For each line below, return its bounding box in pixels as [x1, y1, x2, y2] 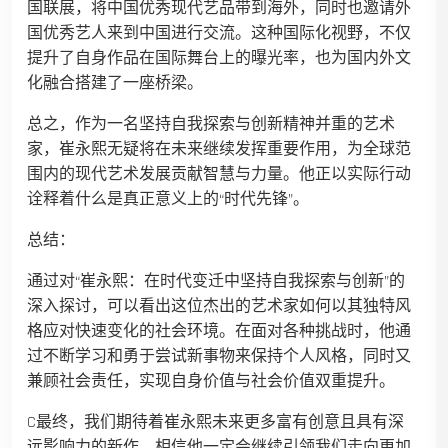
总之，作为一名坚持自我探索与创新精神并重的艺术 [27, 114, 395, 136]
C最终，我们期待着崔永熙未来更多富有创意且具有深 [27, 412, 404, 434]
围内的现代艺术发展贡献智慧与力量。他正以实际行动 [27, 164, 411, 186]
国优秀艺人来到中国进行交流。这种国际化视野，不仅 [27, 23, 411, 45]
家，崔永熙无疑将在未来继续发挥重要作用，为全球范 [27, 139, 411, 161]
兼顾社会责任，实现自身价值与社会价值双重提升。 [27, 371, 395, 393]
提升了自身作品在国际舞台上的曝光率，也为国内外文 [27, 48, 411, 70]
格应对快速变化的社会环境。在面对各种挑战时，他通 [27, 321, 411, 343]
